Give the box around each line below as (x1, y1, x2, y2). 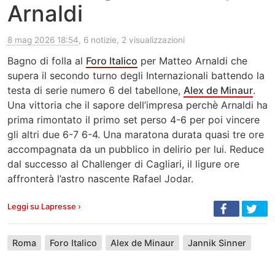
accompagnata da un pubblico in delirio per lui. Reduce (7, 143, 264, 156)
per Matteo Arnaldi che (137, 55, 247, 68)
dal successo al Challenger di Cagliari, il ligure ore (7, 158, 239, 171)
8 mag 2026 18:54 (7, 35, 79, 45)
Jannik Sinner (188, 238, 246, 249)
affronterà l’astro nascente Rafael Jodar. (7, 172, 193, 185)
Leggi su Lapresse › (7, 202, 81, 212)
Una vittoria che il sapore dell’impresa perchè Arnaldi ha (7, 99, 268, 112)
